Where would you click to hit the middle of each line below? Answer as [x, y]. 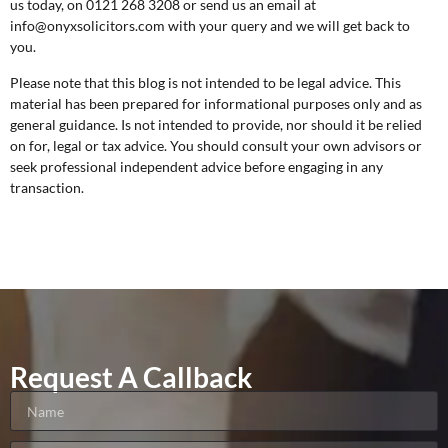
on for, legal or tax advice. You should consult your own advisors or [216, 145]
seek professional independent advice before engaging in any [196, 166]
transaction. [47, 187]
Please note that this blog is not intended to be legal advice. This [205, 82]
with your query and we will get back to [287, 26]
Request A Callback [131, 377]
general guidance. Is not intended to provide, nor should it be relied [216, 124]
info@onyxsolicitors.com [87, 26]
